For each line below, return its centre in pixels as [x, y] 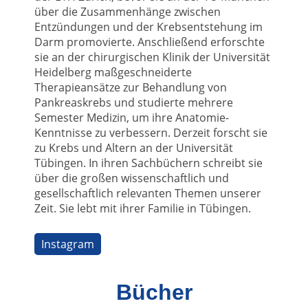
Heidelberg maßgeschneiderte [113, 72]
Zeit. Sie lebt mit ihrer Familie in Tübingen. [143, 208]
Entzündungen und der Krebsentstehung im [148, 26]
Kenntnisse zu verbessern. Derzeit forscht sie [151, 132]
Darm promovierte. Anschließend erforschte [150, 42]
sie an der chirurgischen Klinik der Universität [152, 57]
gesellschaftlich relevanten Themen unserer [148, 193]
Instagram [68, 244]
